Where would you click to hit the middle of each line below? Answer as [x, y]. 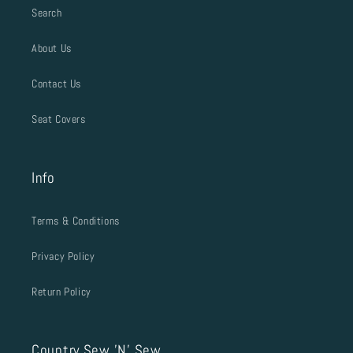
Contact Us [56, 84]
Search [47, 13]
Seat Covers [59, 119]
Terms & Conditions [76, 221]
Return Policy [61, 292]
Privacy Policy [63, 256]
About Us [52, 48]
